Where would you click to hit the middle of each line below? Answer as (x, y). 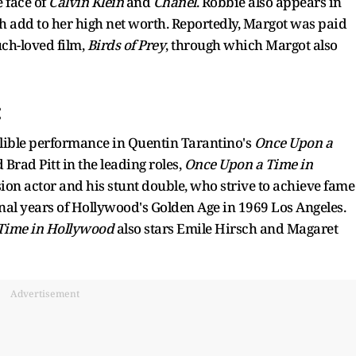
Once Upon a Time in (248, 164)
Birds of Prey (126, 44)
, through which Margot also (252, 44)
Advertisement (44, 293)
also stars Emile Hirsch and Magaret (226, 228)
